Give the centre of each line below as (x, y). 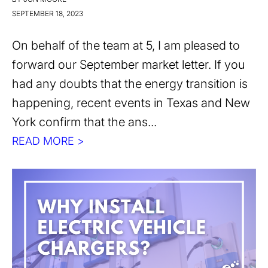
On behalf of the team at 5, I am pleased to (126, 46)
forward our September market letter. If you (129, 65)
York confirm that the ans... (84, 122)
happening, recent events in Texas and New (131, 103)
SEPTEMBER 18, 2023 (48, 14)
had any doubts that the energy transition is (130, 84)
